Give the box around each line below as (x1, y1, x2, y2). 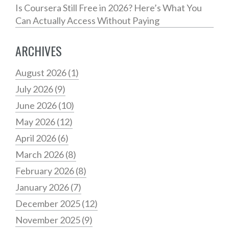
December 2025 (15, 197, 82, 209)
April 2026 (15, 132, 58, 144)
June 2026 (15, 99, 58, 111)
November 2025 (15, 214, 82, 225)
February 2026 (15, 165, 76, 176)
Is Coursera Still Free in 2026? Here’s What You (15, 2, 202, 13)
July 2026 (15, 83, 55, 95)
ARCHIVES (15, 41, 62, 60)
